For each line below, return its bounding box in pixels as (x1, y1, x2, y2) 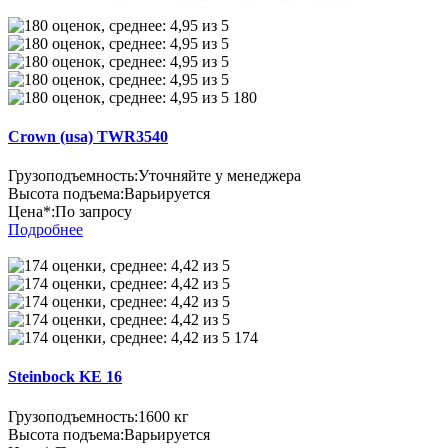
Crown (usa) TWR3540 (8, 127, 168, 145)
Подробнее (8, 221, 83, 239)
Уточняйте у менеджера (138, 167, 301, 185)
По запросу (55, 203, 132, 221)
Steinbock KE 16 (8, 368, 122, 386)
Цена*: (8, 203, 55, 221)
